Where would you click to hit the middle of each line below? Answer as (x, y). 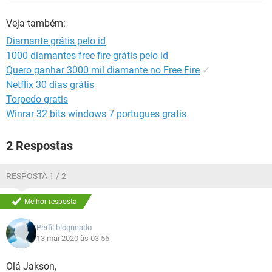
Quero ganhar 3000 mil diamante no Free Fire (103, 70)
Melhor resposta (51, 202)
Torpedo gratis (37, 99)
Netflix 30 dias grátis (50, 85)
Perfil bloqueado (64, 227)
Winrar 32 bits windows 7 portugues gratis (96, 114)
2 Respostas (39, 146)
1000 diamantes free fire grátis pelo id (87, 56)
